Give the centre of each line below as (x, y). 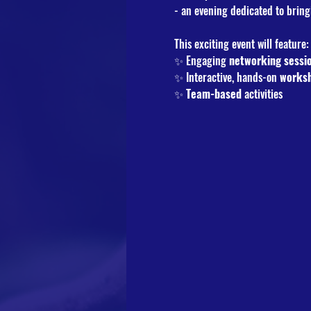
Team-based (213, 94)
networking (255, 60)
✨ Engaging (201, 60)
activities (262, 94)
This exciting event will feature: (241, 44)
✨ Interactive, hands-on (227, 77)
